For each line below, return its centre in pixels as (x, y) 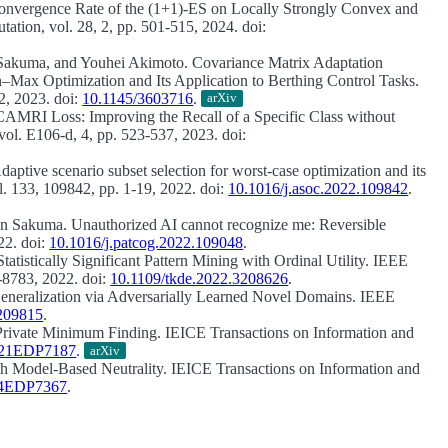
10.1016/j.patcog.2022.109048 (146, 243)
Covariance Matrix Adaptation (288, 62)
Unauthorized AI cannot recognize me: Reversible (229, 225)
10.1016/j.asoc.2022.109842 (318, 189)
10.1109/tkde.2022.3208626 (199, 279)
